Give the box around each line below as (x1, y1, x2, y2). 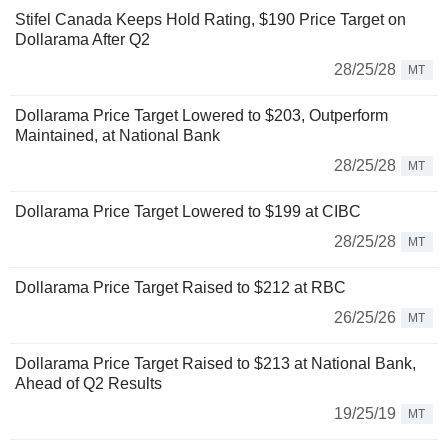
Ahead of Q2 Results (15, 375, 162, 393)
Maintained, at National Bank (15, 127, 220, 145)
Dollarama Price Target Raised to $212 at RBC (15, 279, 346, 297)
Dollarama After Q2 (15, 31, 150, 49)
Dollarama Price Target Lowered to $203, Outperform (15, 107, 388, 125)
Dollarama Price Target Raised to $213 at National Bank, (15, 355, 416, 373)
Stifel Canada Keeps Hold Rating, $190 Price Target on (15, 11, 406, 29)
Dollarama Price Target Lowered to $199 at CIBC (15, 203, 361, 221)
